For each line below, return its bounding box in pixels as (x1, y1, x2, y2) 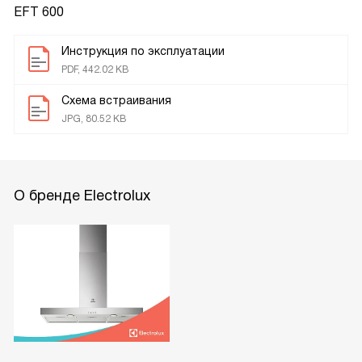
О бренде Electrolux (14, 187, 150, 204)
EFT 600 (14, 4, 64, 19)
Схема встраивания (61, 93, 171, 107)
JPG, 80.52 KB (61, 112, 126, 124)
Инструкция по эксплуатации (61, 44, 225, 57)
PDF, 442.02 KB (61, 63, 128, 75)
